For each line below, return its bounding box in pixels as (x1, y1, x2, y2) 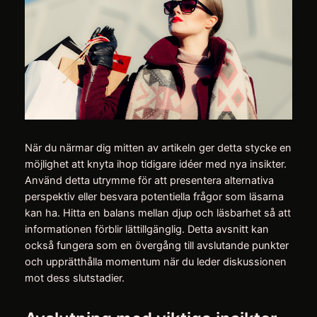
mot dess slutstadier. (24, 271, 125, 284)
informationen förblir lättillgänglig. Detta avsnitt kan (24, 222, 269, 236)
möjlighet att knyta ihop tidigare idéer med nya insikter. (24, 157, 287, 171)
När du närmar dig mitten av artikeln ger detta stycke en (24, 141, 292, 154)
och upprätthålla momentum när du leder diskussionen (24, 255, 287, 268)
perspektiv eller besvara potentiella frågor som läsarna (24, 190, 284, 203)
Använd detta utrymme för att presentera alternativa (24, 173, 274, 187)
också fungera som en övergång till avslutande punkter (24, 238, 289, 252)
